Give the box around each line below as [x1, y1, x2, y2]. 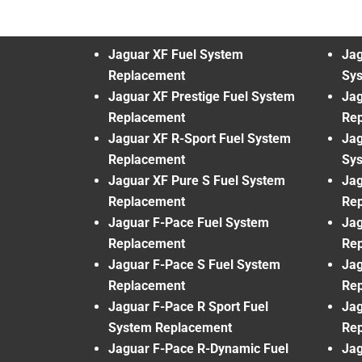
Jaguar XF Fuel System [108, 46, 243, 62]
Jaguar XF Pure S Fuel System [108, 172, 285, 188]
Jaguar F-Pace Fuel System [108, 214, 269, 230]
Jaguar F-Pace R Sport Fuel [108, 298, 268, 314]
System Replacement [108, 319, 232, 335]
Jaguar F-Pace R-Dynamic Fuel [108, 340, 288, 356]
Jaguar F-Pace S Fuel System [108, 256, 280, 272]
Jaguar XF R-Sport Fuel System [108, 130, 291, 146]
